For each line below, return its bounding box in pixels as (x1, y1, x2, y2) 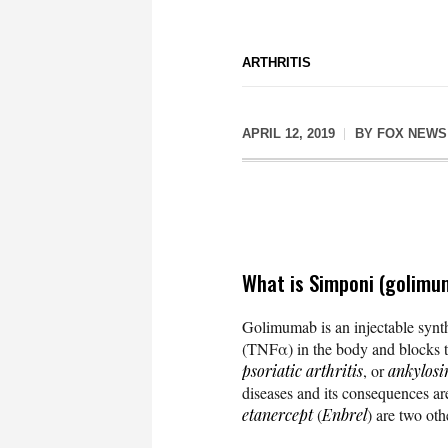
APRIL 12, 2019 (242, 126, 335, 141)
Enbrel (322, 403, 367, 425)
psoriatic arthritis (242, 359, 363, 381)
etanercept (242, 403, 313, 425)
